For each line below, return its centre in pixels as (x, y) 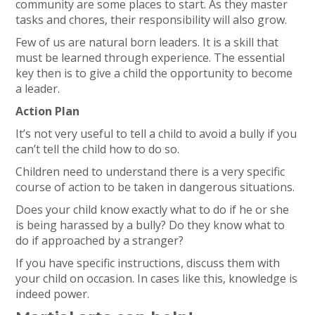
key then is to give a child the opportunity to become (154, 73)
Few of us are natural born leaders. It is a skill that (147, 42)
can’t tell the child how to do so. (98, 149)
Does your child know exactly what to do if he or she (153, 210)
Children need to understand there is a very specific (150, 172)
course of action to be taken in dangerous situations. (155, 187)
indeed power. (53, 294)
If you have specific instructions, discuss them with (148, 263)
